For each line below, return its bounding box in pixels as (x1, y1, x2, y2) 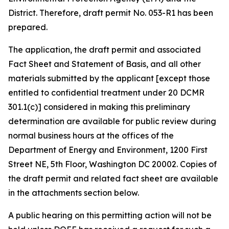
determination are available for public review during (8, 116, 216, 126)
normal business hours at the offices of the (8, 130, 174, 141)
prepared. (8, 22, 48, 32)
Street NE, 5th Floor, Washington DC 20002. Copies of (8, 159, 217, 169)
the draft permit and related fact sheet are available (8, 173, 218, 184)
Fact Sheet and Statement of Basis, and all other (8, 59, 201, 69)
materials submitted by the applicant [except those (8, 73, 210, 83)
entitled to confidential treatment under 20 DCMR (8, 87, 204, 98)
